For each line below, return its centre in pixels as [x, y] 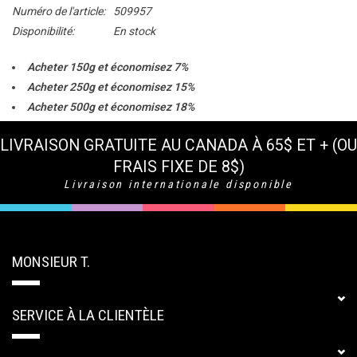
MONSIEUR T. [51, 262]
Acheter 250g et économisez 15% [111, 87]
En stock [134, 31]
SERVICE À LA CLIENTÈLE [88, 316]
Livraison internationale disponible [178, 184]
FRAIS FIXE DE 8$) [178, 167]
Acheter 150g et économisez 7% [108, 67]
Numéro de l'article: [59, 12]
